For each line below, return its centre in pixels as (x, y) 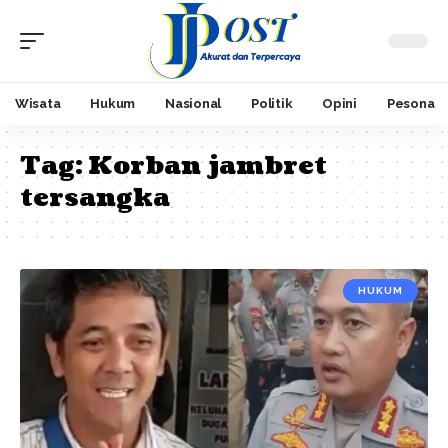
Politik (272, 104)
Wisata (38, 104)
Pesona (410, 104)
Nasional (193, 104)
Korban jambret (207, 165)
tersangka (95, 197)
